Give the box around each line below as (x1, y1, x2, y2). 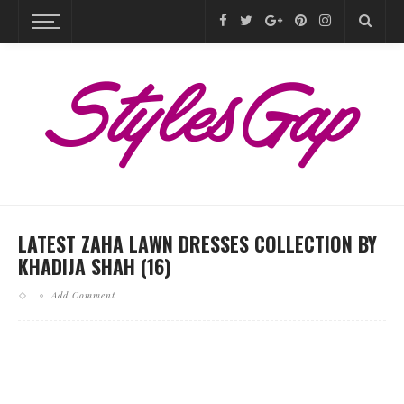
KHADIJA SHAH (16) (18, 252, 171, 280)
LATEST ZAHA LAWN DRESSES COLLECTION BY (18, 229, 377, 258)
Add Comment (51, 289, 115, 301)
